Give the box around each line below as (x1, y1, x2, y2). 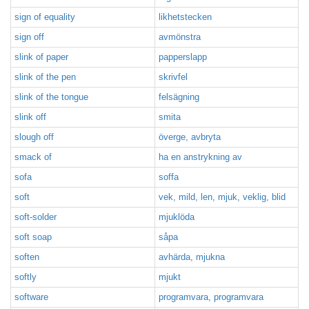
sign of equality (14, 12, 75, 22)
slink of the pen (14, 72, 76, 82)
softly (14, 272, 37, 282)
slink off (14, 112, 46, 122)
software (14, 292, 48, 302)
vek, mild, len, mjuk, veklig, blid (159, 192, 286, 202)
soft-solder (14, 212, 57, 222)
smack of (14, 152, 52, 162)
